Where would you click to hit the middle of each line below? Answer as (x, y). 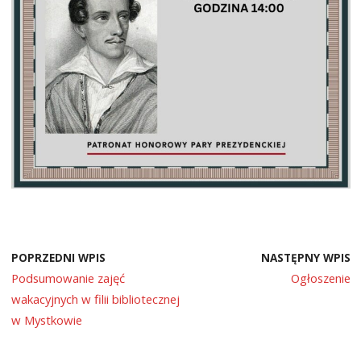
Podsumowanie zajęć (68, 278)
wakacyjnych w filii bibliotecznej (95, 299)
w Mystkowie (46, 320)
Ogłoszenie (320, 278)
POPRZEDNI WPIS (58, 258)
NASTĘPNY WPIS (305, 258)
